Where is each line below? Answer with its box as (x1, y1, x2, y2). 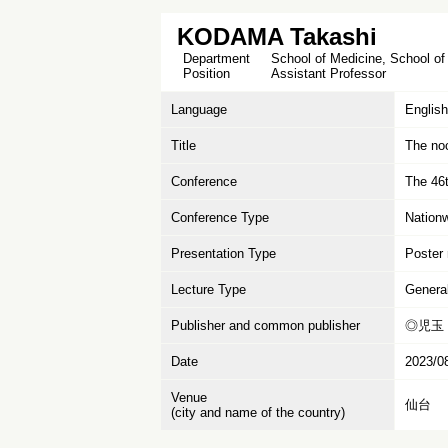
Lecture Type (171, 282, 246, 297)
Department (171, 51, 258, 66)
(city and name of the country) (171, 405, 345, 420)
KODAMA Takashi (177, 23, 377, 50)
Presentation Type (171, 246, 276, 261)
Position (171, 66, 238, 81)
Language (171, 102, 227, 117)
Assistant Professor (271, 66, 386, 81)
